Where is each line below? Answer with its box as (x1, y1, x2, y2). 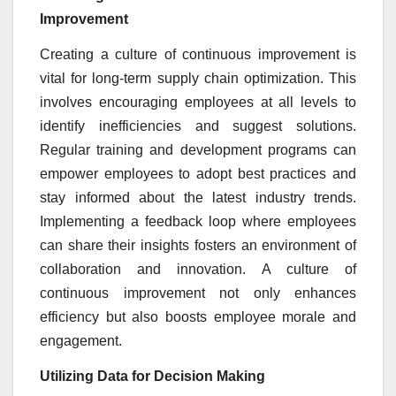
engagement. (40, 332, 122, 348)
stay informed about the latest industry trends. (40, 189, 356, 205)
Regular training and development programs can (40, 141, 356, 157)
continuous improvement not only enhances (40, 285, 356, 301)
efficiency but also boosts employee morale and (40, 308, 356, 324)
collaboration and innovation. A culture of (40, 261, 356, 277)
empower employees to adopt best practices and (40, 165, 356, 181)
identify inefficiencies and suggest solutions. (40, 118, 356, 133)
